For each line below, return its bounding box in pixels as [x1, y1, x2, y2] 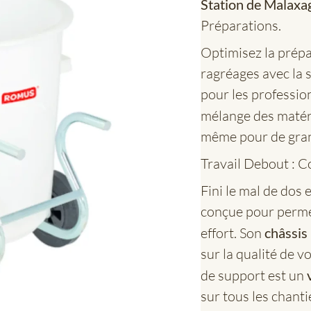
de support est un [201, 266, 308, 284]
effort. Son [201, 224, 265, 242]
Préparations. [201, 16, 282, 34]
